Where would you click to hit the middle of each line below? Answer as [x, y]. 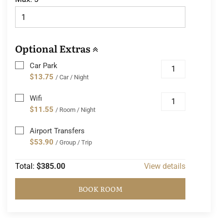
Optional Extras [54, 48]
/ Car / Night [72, 77]
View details [165, 166]
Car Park [44, 66]
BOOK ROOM [100, 189]
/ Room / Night [75, 110]
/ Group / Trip [74, 143]
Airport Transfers [57, 131]
